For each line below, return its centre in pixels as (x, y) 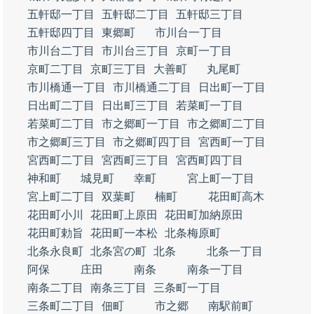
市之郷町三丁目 (67, 142)
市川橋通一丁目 (67, 87)
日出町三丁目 (135, 105)
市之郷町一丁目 (141, 124)
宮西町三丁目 (135, 160)
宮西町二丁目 (61, 160)
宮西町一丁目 (232, 142)
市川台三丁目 (135, 51)
